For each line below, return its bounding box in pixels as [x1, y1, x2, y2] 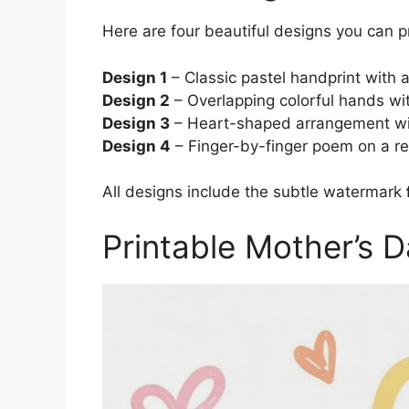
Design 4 [102, 136, 171, 155]
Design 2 [102, 90, 170, 110]
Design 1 [102, 68, 167, 87]
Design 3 [102, 113, 170, 132]
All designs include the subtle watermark [102, 183, 406, 201]
